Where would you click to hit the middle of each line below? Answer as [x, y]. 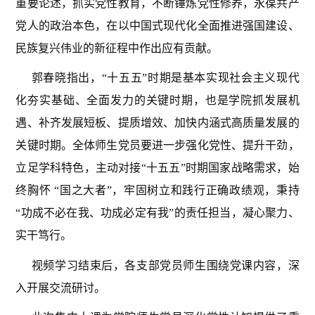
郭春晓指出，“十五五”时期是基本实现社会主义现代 [165, 78]
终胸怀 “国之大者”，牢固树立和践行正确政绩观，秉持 [157, 191]
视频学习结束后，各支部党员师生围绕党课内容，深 [165, 265]
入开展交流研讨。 [61, 288]
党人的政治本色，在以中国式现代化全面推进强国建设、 [157, 25]
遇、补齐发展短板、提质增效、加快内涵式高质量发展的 [157, 123]
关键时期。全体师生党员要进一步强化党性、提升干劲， [157, 146]
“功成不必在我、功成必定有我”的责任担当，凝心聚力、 [157, 213]
